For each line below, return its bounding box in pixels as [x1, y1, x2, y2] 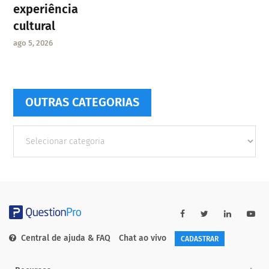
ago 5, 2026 [13, 38, 53, 47]
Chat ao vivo [119, 233, 166, 244]
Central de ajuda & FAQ [21, 233, 110, 244]
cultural [13, 18, 56, 33]
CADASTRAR [181, 234, 219, 243]
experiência [13, 1, 79, 16]
